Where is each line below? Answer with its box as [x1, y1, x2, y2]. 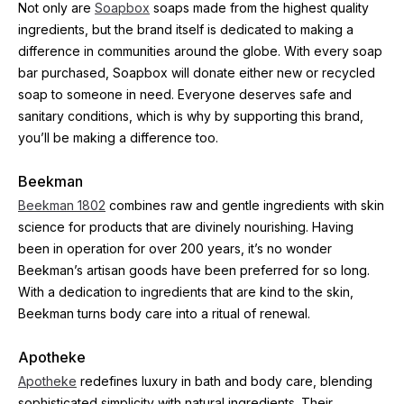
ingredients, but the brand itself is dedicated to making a [18, 22, 353, 37]
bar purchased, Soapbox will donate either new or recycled [18, 65, 375, 80]
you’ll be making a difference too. [18, 130, 218, 145]
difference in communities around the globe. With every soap [18, 43, 382, 59]
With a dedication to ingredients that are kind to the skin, [18, 284, 353, 299]
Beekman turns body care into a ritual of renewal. [18, 306, 310, 321]
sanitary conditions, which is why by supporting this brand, [18, 108, 363, 124]
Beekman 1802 [18, 197, 106, 213]
